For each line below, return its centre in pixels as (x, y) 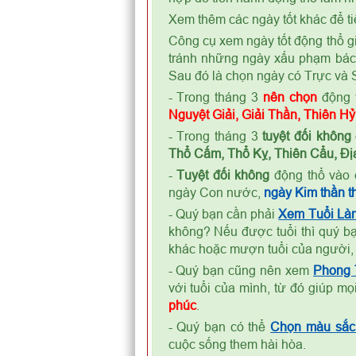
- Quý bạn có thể (219, 327)
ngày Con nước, (216, 192)
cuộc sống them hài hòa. (237, 344)
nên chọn (290, 97)
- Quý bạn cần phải (223, 214)
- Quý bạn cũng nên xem (241, 270)
